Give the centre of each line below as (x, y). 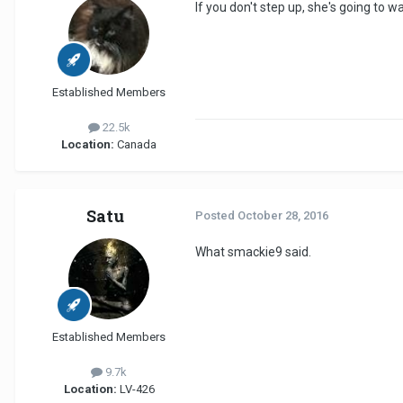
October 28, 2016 (283, 215)
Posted (216, 215)
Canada (135, 144)
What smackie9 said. (253, 251)
